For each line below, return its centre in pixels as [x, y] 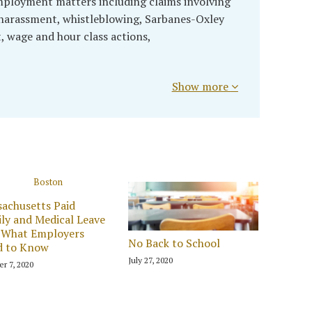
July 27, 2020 [151, 260]
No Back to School [174, 243]
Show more [201, 86]
